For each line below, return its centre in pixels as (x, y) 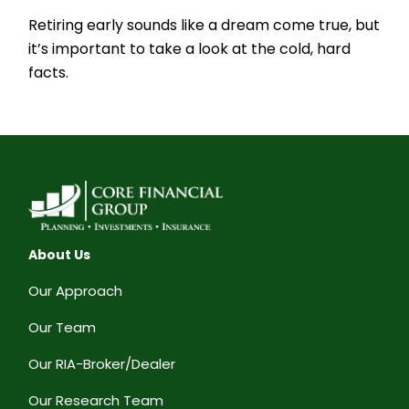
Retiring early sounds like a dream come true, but (204, 25)
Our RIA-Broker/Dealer (102, 363)
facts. (49, 72)
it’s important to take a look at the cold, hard (190, 48)
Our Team (63, 327)
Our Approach (76, 290)
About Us (60, 254)
